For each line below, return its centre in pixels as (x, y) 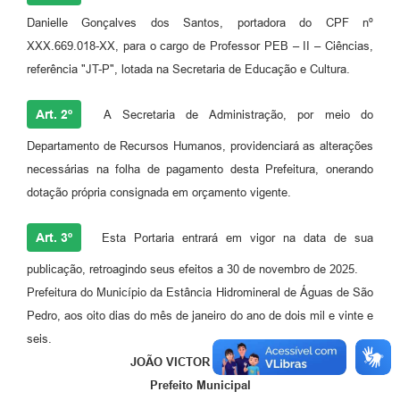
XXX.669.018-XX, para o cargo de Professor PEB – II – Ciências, (200, 46)
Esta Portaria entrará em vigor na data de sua (233, 238)
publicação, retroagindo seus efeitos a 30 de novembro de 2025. (192, 270)
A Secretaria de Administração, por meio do (233, 115)
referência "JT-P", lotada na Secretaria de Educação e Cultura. (188, 70)
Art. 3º (54, 238)
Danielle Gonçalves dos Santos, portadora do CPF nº (200, 23)
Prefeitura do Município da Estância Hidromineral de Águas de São (200, 293)
